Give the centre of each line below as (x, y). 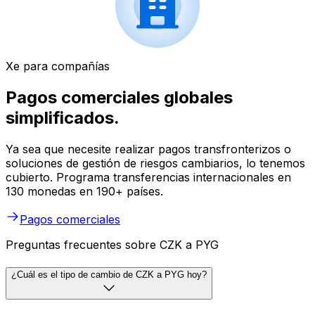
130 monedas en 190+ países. (84, 192)
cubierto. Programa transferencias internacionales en (148, 178)
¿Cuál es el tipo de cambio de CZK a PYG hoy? (109, 274)
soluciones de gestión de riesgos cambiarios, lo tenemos (155, 163)
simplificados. (63, 118)
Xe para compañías (58, 66)
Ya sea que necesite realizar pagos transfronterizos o (148, 149)
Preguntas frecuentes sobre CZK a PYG (112, 245)
